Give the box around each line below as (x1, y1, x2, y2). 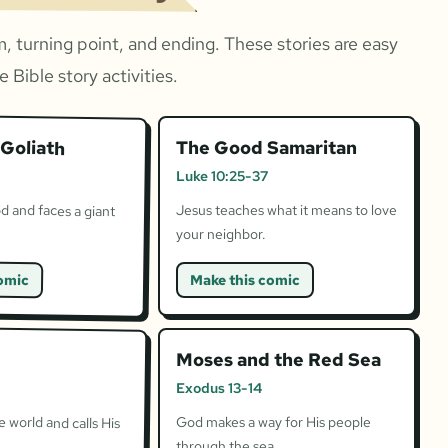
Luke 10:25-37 (175, 166, 268, 185)
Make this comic (189, 270, 300, 289)
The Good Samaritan (175, 135, 357, 159)
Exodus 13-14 (175, 378, 262, 397)
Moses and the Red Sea (175, 347, 381, 371)
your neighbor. (175, 224, 266, 243)
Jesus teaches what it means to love (175, 200, 397, 219)
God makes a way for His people (175, 412, 371, 431)
